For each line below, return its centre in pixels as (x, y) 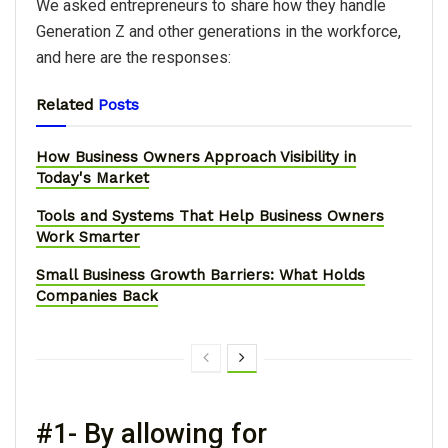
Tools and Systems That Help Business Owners (210, 216)
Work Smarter (88, 237)
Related (65, 105)
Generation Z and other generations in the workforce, (218, 32)
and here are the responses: (133, 58)
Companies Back (97, 296)
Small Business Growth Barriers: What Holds (200, 275)
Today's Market (92, 178)
